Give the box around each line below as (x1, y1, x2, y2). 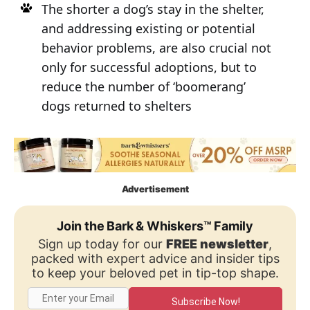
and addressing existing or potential (41, 19, 255, 37)
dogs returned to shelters (41, 97, 192, 114)
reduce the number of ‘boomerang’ (41, 77, 246, 95)
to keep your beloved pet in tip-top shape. (31, 266, 279, 281)
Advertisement (121, 183, 189, 195)
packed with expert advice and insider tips (30, 251, 280, 266)
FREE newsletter (166, 237, 268, 252)
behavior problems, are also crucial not (41, 39, 271, 56)
